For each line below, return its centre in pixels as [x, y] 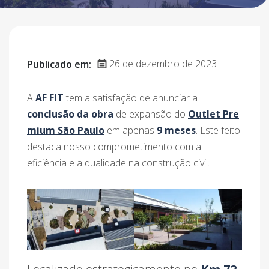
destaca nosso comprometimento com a [114, 147]
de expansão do [151, 114]
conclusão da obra [70, 114]
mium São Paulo [66, 130]
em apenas [131, 130]
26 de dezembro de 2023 [162, 64]
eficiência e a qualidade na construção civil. [118, 163]
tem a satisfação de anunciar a [131, 98]
